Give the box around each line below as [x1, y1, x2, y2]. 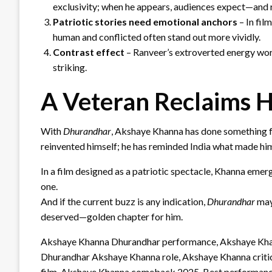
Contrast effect [53, 46, 124, 58]
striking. [53, 61, 87, 73]
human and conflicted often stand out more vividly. [53, 30, 260, 42]
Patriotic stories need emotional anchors [53, 15, 237, 27]
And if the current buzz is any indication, [41, 195, 207, 207]
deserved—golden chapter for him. [41, 210, 183, 222]
